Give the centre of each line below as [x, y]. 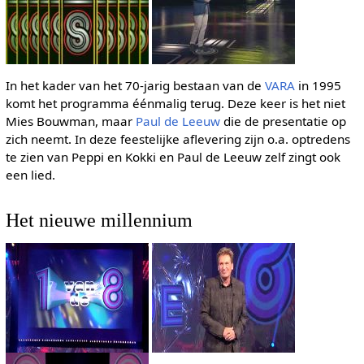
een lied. [30, 175]
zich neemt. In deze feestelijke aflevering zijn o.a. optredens [178, 139]
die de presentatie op [283, 121]
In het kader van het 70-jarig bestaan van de [135, 86]
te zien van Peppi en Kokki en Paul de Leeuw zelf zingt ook [173, 157]
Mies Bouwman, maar [70, 121]
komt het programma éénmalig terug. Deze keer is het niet [175, 104]
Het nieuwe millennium [99, 219]
